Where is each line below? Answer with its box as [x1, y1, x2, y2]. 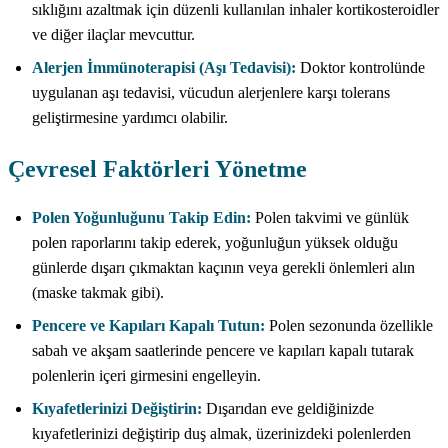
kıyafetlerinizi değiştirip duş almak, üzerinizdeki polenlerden [32, 424, 411, 442]
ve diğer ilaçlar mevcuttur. [32, 25, 195, 43]
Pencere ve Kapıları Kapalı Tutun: [32, 316, 265, 334]
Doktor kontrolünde [296, 58, 425, 76]
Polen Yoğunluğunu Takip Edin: [32, 208, 251, 226]
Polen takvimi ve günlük [251, 208, 409, 226]
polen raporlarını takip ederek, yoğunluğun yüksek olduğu [32, 233, 398, 251]
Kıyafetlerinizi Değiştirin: [32, 399, 202, 417]
